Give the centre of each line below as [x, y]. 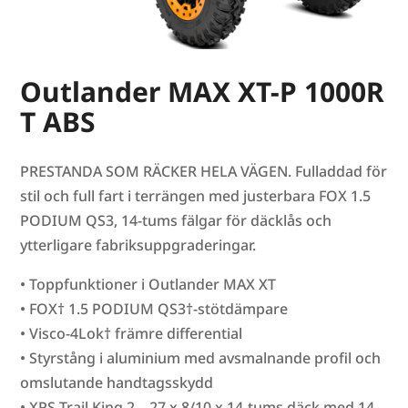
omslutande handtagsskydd [117, 382]
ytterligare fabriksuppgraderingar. [138, 245]
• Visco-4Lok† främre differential [132, 333]
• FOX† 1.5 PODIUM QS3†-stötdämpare [154, 308]
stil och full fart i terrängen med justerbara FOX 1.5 [196, 195]
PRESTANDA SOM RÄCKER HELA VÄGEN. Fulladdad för [204, 171]
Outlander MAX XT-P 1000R [203, 91]
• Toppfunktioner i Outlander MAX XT [148, 284]
